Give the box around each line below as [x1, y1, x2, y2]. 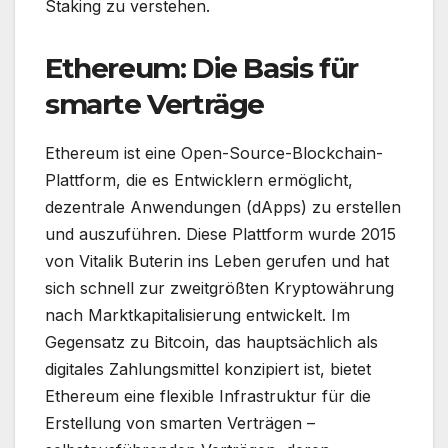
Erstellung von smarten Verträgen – [45, 413, 315, 434]
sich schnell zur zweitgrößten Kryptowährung [45, 278, 394, 299]
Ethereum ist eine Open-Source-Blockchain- [45, 143, 383, 164]
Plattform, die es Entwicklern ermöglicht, [45, 170, 353, 191]
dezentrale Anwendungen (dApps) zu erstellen [45, 197, 401, 218]
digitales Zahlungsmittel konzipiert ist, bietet [45, 359, 371, 380]
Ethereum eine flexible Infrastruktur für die [45, 386, 371, 407]
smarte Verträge [45, 87, 265, 122]
